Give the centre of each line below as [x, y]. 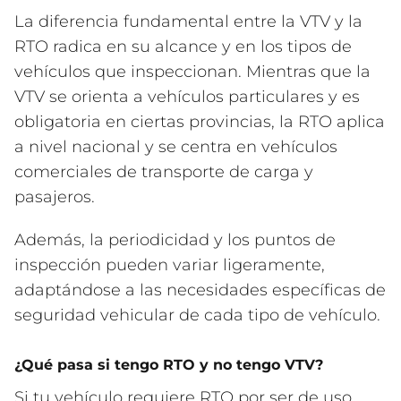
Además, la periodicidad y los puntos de [175, 240]
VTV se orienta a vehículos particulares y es [187, 97]
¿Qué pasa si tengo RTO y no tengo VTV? [169, 365]
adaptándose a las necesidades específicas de [200, 290]
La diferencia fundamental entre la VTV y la [188, 21]
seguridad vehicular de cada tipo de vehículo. [197, 315]
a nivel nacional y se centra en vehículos [176, 147]
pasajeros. [55, 197]
